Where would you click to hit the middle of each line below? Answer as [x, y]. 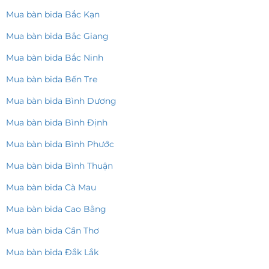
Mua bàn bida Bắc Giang [57, 36]
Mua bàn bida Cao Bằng [56, 209]
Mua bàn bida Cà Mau [51, 188]
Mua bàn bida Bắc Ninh [55, 58]
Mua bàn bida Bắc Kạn [53, 15]
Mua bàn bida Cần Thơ [53, 231]
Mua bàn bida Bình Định [57, 123]
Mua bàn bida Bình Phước [60, 144]
